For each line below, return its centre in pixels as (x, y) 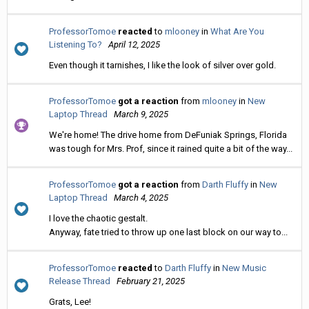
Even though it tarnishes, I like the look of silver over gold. (162, 65)
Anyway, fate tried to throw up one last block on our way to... (168, 232)
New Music (244, 268)
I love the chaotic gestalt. (98, 218)
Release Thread (80, 281)
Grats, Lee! (70, 301)
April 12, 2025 (134, 44)
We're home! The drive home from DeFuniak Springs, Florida (168, 134)
